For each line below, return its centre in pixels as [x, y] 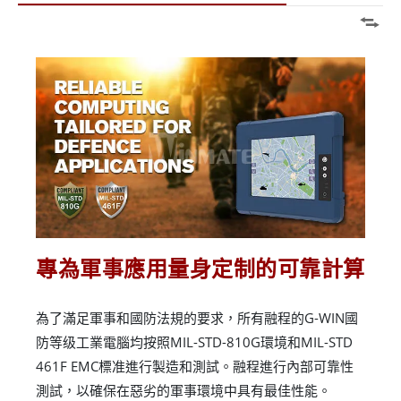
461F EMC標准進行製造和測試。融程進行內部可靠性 [195, 366]
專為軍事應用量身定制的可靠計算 [200, 268]
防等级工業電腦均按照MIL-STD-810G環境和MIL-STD [194, 341]
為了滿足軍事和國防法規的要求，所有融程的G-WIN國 [197, 317]
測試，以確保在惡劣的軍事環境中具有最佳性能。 [183, 390]
